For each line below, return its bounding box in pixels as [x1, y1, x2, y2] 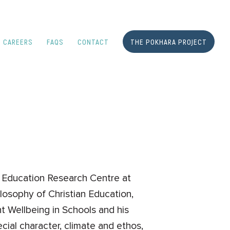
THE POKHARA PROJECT [130, 37, 207, 46]
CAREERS [3, 37, 33, 46]
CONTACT [77, 37, 109, 46]
